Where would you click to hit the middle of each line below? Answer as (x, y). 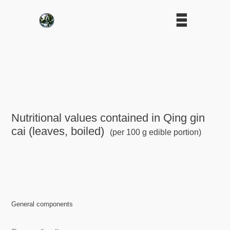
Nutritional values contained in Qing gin (108, 118)
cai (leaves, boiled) (58, 131)
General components (42, 204)
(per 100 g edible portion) (154, 132)
